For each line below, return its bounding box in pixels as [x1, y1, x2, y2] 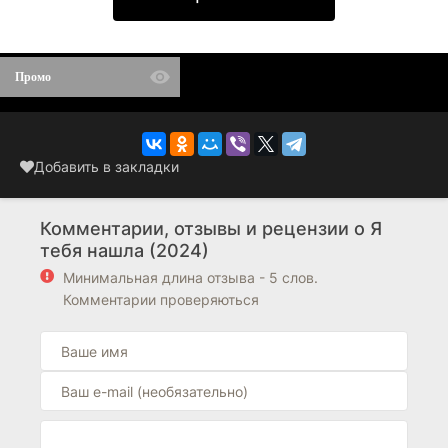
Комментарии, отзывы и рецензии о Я [40, 218, 382, 239]
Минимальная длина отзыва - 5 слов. [63, 269, 318, 286]
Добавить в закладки [34, 158, 179, 175]
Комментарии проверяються [63, 291, 259, 308]
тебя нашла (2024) [40, 240, 209, 261]
